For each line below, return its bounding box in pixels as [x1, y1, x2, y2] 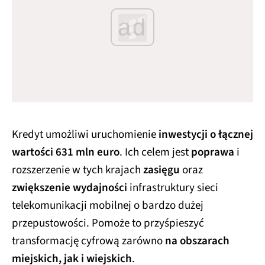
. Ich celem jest [119, 144, 191, 160]
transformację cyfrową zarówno [12, 232, 165, 249]
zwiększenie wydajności [12, 179, 127, 196]
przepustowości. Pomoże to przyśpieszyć [12, 215, 204, 231]
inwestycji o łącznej [159, 126, 253, 143]
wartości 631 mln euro [12, 144, 119, 160]
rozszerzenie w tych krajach [12, 161, 143, 178]
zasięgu [143, 161, 180, 178]
